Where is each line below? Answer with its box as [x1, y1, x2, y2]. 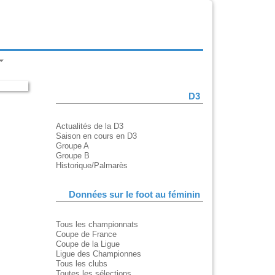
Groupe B [56, 151, 90, 161]
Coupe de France [56, 230, 117, 239]
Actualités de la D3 [56, 122, 123, 131]
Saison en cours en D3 [56, 131, 137, 141]
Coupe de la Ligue [56, 239, 120, 249]
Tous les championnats [56, 220, 138, 230]
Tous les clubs [56, 259, 107, 269]
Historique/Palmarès [56, 161, 128, 171]
